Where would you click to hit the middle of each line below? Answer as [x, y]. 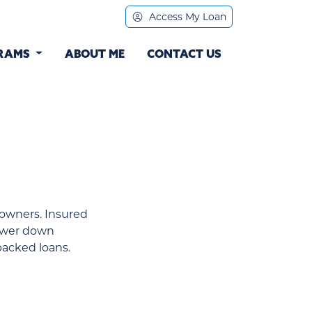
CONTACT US [184, 55]
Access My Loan [186, 17]
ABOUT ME [95, 55]
